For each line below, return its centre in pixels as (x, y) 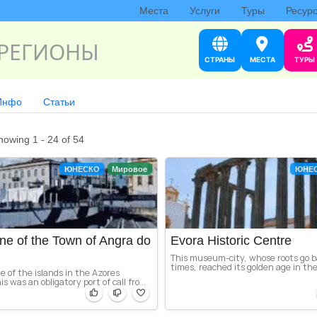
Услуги (204, 11)
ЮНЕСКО (82, 169)
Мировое (130, 169)
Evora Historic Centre (231, 240)
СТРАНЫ (220, 59)
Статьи (59, 102)
